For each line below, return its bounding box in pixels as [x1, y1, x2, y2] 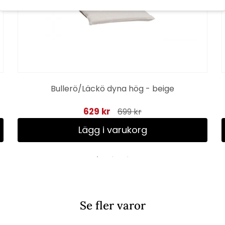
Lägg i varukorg [78, 123, 147, 136]
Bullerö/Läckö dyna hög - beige [51, 83, 174, 95]
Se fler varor [79, 197, 146, 212]
